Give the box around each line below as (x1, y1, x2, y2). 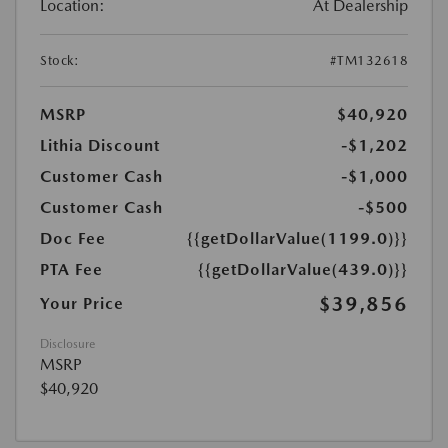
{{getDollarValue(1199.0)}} (187, 229, 408, 248)
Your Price (40, 294, 124, 313)
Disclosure (40, 337, 95, 351)
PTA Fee (40, 260, 103, 279)
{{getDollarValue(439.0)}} (198, 260, 408, 279)
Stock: (40, 53, 79, 68)
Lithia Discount (40, 136, 160, 155)
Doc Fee (40, 229, 106, 248)
